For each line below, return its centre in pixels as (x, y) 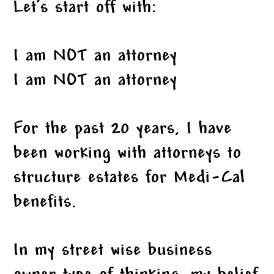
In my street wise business (113, 251)
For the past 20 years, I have (123, 130)
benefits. (45, 203)
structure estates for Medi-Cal (130, 179)
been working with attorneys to (128, 154)
